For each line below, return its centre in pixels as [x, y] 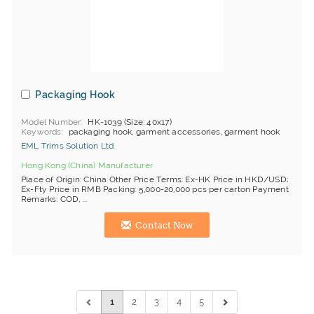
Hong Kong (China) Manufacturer [87, 165]
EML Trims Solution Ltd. [68, 146]
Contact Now [163, 225]
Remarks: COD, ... [54, 199]
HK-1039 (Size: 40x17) [130, 122]
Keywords [41, 132]
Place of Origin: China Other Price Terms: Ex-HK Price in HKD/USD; [155, 179]
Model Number [51, 122]
